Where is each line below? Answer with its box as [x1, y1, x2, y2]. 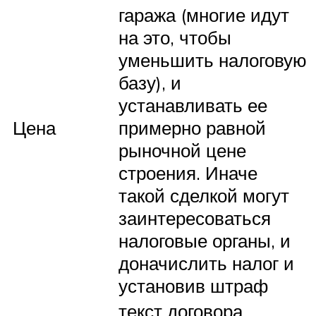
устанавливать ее [119, 93, 267, 116]
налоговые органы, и [119, 229, 291, 252]
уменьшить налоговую [119, 48, 307, 71]
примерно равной [119, 116, 266, 139]
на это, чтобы [119, 25, 231, 49]
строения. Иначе [119, 161, 257, 184]
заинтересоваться [119, 206, 271, 229]
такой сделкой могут [119, 183, 289, 207]
